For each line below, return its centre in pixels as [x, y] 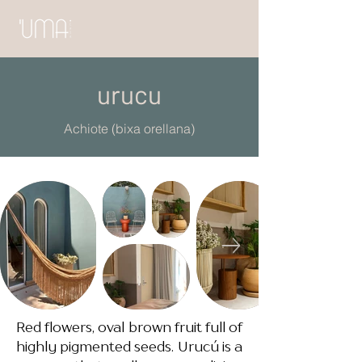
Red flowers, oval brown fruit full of [129, 327]
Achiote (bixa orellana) [129, 128]
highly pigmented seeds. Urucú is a [129, 347]
